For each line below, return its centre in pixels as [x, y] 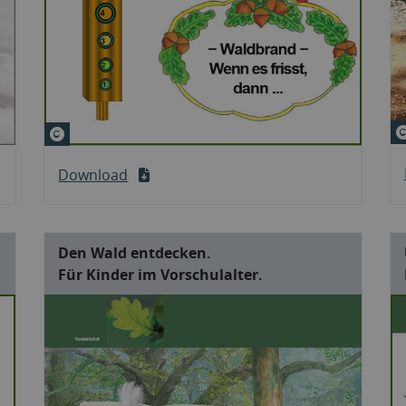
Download [93, 174]
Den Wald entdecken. [135, 252]
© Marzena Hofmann [140, 132]
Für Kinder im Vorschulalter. [161, 274]
